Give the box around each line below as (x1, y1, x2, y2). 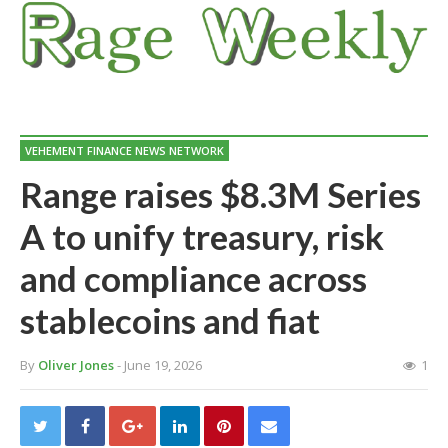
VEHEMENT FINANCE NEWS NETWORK (25, 143, 224, 158)
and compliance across (20, 257, 367, 299)
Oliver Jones (38, 356, 114, 374)
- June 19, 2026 (117, 356, 202, 374)
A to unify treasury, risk (20, 215, 384, 257)
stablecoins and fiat (20, 299, 320, 341)
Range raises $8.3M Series (20, 173, 421, 215)
